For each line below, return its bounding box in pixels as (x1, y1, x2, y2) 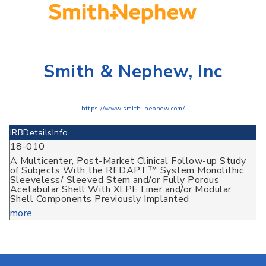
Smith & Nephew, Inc (43, 59, 223, 84)
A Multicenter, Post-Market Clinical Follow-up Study (10, 154, 246, 168)
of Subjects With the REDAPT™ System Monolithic (10, 164, 244, 178)
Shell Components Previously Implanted (10, 192, 189, 206)
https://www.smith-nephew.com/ (81, 104, 185, 113)
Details (23, 126, 52, 139)
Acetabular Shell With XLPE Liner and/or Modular (10, 183, 232, 197)
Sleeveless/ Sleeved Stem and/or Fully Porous (10, 173, 220, 187)
